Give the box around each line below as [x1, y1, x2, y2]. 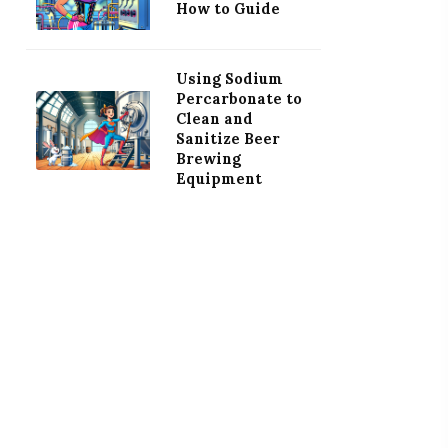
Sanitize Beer [175, 129, 280, 148]
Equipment [175, 169, 262, 188]
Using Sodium [175, 69, 283, 88]
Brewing [175, 149, 241, 168]
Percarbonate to [175, 89, 302, 108]
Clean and [175, 109, 253, 128]
